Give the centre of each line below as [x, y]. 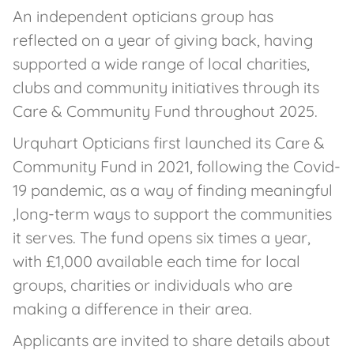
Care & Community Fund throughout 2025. [165, 111]
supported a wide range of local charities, [161, 64]
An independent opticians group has [143, 16]
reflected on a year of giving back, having [163, 40]
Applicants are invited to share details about [171, 340]
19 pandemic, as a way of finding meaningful [173, 190]
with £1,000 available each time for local [156, 261]
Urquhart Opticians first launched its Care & [169, 143]
